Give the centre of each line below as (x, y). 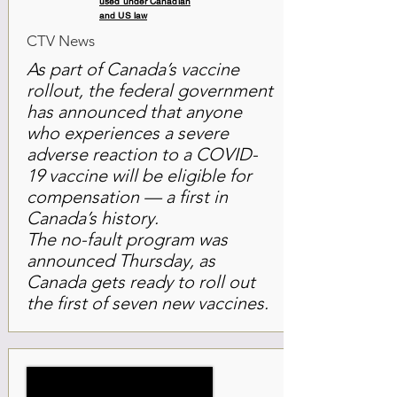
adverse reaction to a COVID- (142, 154)
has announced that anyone (134, 112)
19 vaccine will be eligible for (139, 175)
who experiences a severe (128, 133)
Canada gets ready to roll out (141, 282)
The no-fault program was (127, 239)
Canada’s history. (93, 218)
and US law (123, 16)
